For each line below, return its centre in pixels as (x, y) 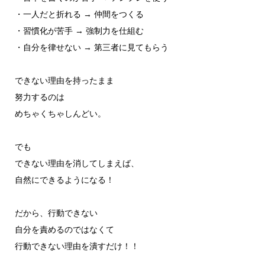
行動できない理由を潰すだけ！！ (77, 246)
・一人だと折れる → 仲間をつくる (79, 14)
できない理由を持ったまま (64, 81)
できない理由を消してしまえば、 (77, 164)
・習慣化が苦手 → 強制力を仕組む (79, 31)
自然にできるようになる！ (64, 180)
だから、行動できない (56, 213)
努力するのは (39, 97)
